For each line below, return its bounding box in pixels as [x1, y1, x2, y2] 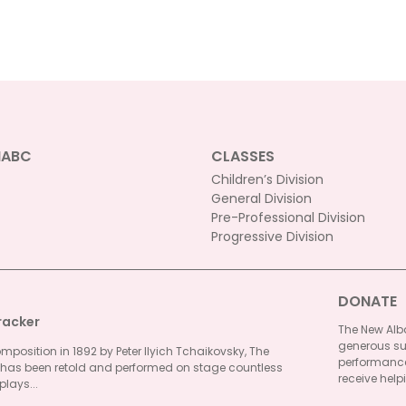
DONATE [337, 291, 397, 312]
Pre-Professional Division [210, 208, 365, 227]
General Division [210, 189, 312, 208]
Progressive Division [210, 227, 333, 246]
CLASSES [210, 146, 275, 167]
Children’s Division [210, 170, 324, 188]
